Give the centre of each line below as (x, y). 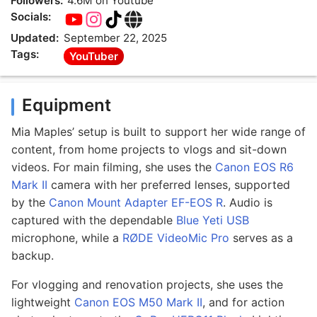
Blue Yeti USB (213, 220)
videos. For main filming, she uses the (113, 167)
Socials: (31, 16)
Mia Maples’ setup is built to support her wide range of (158, 132)
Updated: (35, 38)
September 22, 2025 (115, 38)
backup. (33, 256)
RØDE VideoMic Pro (176, 238)
